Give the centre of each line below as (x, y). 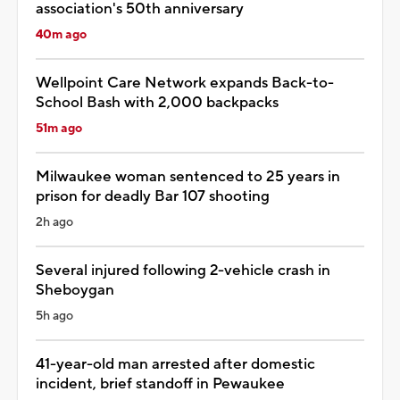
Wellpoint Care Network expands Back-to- (185, 83)
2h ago (54, 222)
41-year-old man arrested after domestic (175, 364)
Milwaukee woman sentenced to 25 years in (188, 176)
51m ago (59, 128)
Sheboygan (75, 290)
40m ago (61, 34)
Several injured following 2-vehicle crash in (183, 270)
